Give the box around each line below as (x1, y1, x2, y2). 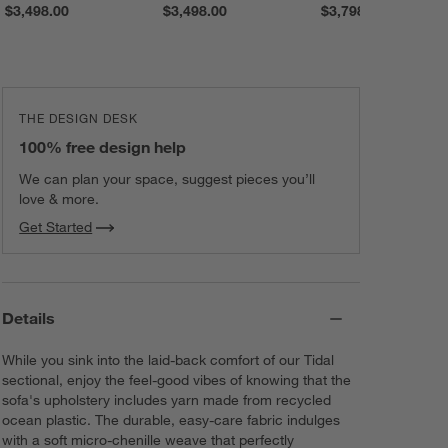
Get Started (19, 218, 93, 237)
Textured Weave (139, 46, 224, 63)
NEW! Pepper (143, 9, 219, 26)
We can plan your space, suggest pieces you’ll (19, 169, 316, 188)
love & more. (19, 189, 100, 208)
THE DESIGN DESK (19, 109, 139, 126)
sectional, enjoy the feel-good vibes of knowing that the (2, 371, 352, 390)
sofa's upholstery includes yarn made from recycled (2, 391, 332, 410)
